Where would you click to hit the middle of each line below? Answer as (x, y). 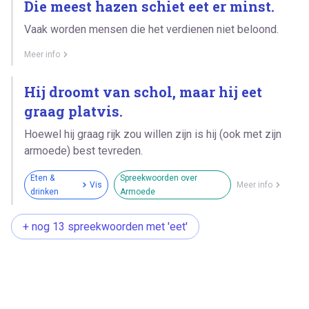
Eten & (42, 178)
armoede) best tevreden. (83, 150)
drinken (44, 191)
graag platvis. (73, 111)
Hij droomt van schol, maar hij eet (143, 91)
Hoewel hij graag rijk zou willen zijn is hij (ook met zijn (153, 134)
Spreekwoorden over (158, 178)
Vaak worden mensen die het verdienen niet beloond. (151, 29)
